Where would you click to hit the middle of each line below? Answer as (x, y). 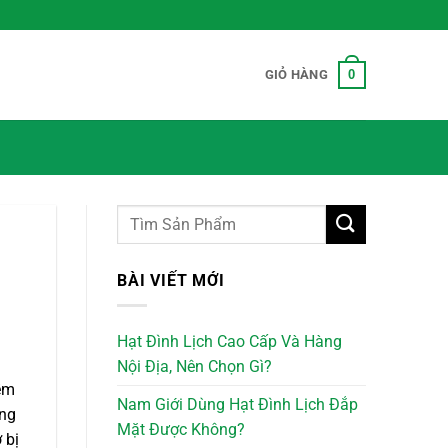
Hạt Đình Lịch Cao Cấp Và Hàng (229, 341)
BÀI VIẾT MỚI (171, 280)
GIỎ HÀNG (296, 74)
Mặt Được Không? (181, 429)
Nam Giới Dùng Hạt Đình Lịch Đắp (237, 404)
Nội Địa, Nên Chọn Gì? (194, 366)
